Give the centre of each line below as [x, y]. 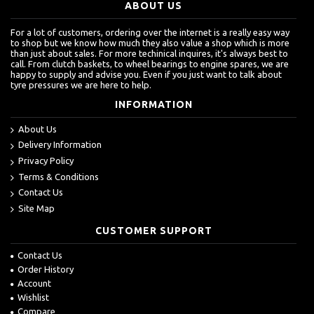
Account [34, 284]
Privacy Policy [46, 160]
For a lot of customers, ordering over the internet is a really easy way [150, 32]
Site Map [36, 208]
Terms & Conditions [59, 176]
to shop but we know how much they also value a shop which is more [150, 42]
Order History [46, 269]
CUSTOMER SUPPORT [153, 231]
